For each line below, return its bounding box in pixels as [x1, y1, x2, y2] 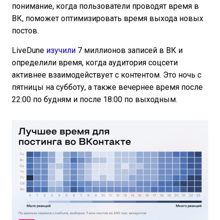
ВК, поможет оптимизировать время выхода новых [12, 14, 203, 24]
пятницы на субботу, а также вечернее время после [12, 82, 203, 92]
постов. [12, 26, 41, 36]
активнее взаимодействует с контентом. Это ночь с [12, 70, 201, 80]
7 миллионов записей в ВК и [76, 46, 183, 55]
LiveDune [12, 46, 46, 55]
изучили [46, 46, 76, 55]
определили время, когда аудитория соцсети [12, 58, 178, 68]
